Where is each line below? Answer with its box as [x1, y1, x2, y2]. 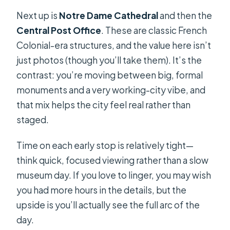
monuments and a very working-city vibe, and [16, 84, 206, 96]
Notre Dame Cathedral [59, 10, 159, 22]
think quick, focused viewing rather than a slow [16, 155, 209, 166]
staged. [16, 114, 49, 126]
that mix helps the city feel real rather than [16, 99, 191, 111]
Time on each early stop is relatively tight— [16, 140, 194, 151]
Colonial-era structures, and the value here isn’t [16, 40, 212, 51]
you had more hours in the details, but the [16, 184, 187, 196]
